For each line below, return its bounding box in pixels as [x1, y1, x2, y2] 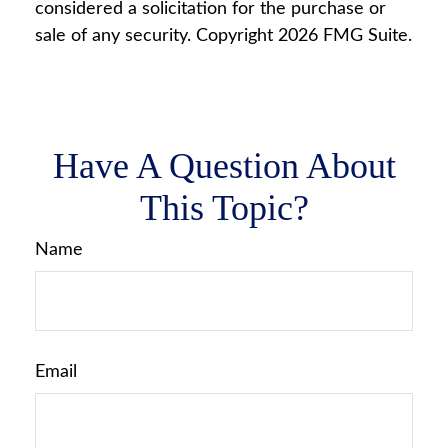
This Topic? [139, 188, 309, 228]
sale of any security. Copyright [35, 27, 278, 45]
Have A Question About [52, 146, 396, 186]
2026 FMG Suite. [278, 27, 412, 45]
